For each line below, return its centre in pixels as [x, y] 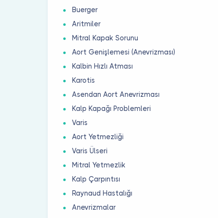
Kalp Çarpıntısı [96, 179]
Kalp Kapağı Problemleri [112, 108]
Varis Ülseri [90, 151]
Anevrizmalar [94, 207]
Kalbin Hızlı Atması [103, 66]
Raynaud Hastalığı [102, 193]
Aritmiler [87, 24]
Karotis [84, 80]
